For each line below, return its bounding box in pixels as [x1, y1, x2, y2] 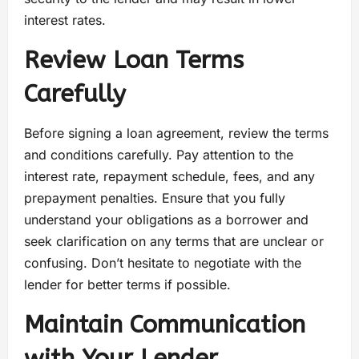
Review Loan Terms [24, 46, 244, 75]
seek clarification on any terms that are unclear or [24, 233, 324, 250]
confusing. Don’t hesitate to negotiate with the [24, 255, 301, 272]
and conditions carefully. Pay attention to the [24, 147, 293, 163]
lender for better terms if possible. [24, 276, 231, 293]
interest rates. [24, 12, 106, 29]
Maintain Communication [24, 310, 305, 340]
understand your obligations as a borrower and [24, 212, 309, 228]
